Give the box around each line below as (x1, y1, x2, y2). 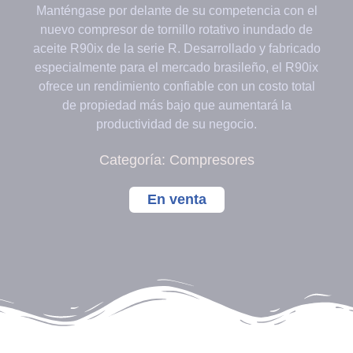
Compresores (169, 152, 255, 169)
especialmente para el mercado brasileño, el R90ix (35, 61, 318, 75)
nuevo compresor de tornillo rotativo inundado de (40, 23, 313, 37)
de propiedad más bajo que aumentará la (61, 98, 292, 113)
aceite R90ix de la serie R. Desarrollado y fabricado (32, 42, 321, 56)
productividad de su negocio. (96, 117, 257, 132)
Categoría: (98, 152, 165, 169)
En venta (147, 191, 206, 208)
